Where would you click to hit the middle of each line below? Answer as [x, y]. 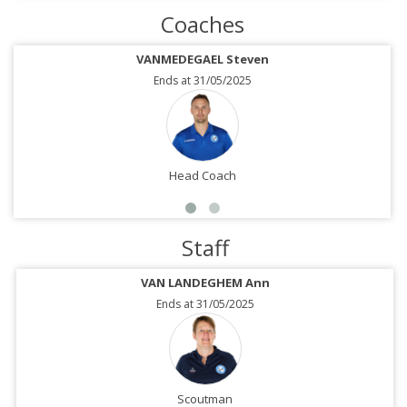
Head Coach [202, 176]
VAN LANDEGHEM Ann [205, 283]
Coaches [202, 25]
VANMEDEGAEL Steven [202, 60]
